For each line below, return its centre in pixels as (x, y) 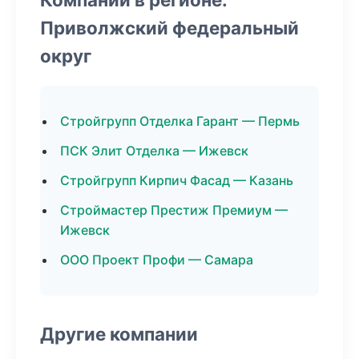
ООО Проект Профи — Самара (157, 260)
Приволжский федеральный (169, 28)
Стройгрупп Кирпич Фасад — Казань (177, 180)
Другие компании (119, 334)
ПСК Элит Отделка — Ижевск (154, 151)
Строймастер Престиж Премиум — (174, 210)
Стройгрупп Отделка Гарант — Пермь (180, 121)
